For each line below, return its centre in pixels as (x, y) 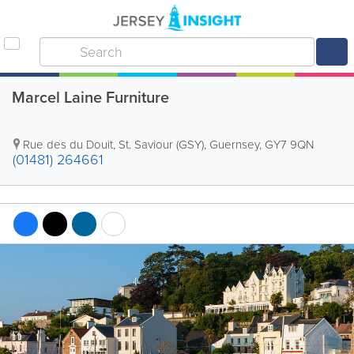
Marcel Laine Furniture (90, 97)
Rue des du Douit (68, 145)
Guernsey (234, 145)
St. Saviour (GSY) (161, 145)
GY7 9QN (289, 145)
